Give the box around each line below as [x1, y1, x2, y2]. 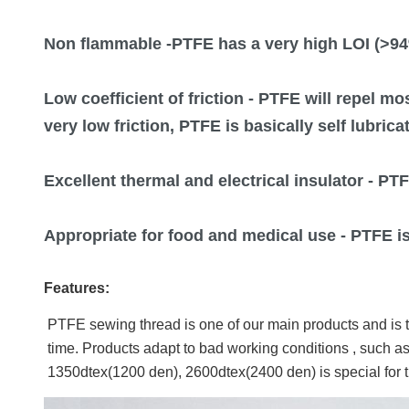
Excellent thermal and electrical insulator [44, 172, 363, 190]
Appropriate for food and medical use [44, 226, 336, 245]
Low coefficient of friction [44, 89, 244, 108]
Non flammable [44, 35, 162, 53]
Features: [44, 280, 110, 296]
